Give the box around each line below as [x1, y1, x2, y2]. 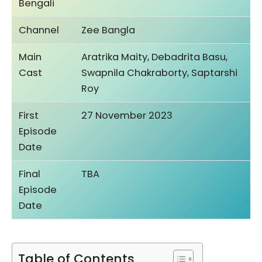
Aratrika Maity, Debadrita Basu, [81, 50, 228, 64]
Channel [19, 23, 60, 37]
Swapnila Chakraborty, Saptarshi [81, 65, 238, 80]
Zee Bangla [81, 23, 136, 37]
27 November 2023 [81, 108, 173, 122]
